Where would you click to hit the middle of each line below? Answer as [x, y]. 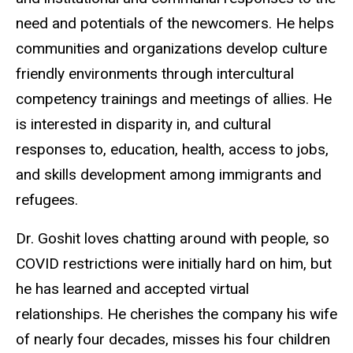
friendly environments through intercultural [155, 74]
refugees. [47, 200]
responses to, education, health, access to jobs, [172, 150]
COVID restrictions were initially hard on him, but [174, 263]
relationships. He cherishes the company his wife [176, 314]
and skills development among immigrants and [169, 175]
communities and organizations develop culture [171, 49]
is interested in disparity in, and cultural [143, 124]
